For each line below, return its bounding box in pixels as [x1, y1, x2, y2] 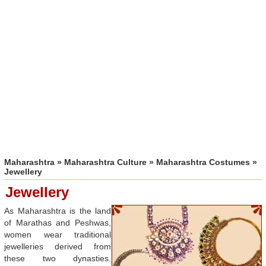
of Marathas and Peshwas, [4, 218, 111, 228]
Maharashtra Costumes [156, 157, 250, 167]
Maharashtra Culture [64, 157, 147, 167]
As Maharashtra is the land [4, 206, 111, 216]
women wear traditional [4, 230, 111, 240]
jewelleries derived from [4, 242, 111, 252]
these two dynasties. [4, 254, 111, 264]
